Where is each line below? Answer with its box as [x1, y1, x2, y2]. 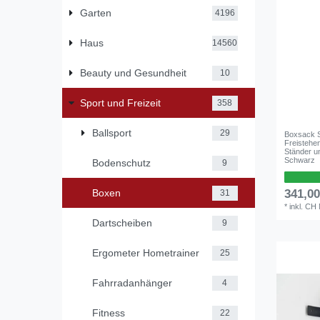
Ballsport [92, 126, 131, 139]
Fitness [92, 306, 125, 319]
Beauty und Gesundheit [79, 66, 186, 79]
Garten [79, 6, 111, 19]
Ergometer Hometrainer [92, 246, 199, 259]
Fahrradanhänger [92, 276, 172, 289]
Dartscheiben [92, 216, 152, 229]
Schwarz [284, 155, 316, 164]
